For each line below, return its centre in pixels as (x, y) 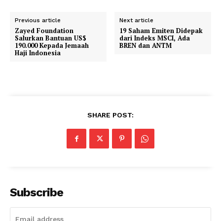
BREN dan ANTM (146, 45)
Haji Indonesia (38, 53)
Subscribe (37, 192)
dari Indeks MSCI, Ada (155, 38)
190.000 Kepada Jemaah (52, 45)
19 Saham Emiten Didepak (161, 30)
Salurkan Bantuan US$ (51, 38)
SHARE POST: (110, 115)
